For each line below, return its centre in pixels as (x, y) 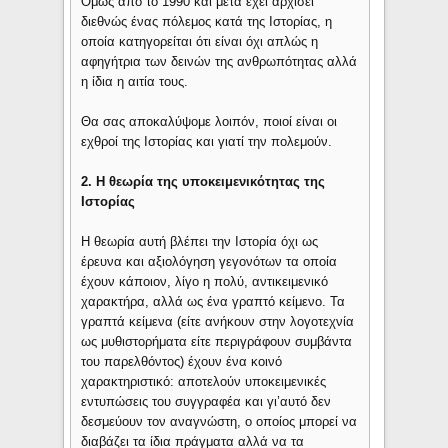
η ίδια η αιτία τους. (135, 81)
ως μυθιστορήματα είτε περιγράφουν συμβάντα (217, 341)
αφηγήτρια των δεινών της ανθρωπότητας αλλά (219, 61)
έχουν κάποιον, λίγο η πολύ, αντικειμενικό (205, 281)
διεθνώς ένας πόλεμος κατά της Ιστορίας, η (207, 21)
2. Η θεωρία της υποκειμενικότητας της (203, 181)
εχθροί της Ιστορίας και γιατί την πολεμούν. (207, 141)
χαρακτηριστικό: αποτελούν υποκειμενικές (204, 381)
